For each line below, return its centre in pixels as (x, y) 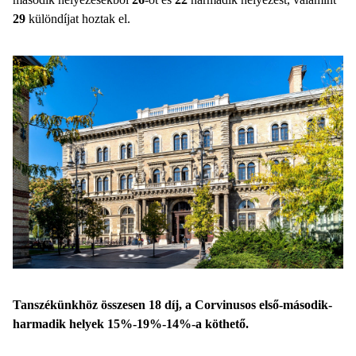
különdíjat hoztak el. (78, 18)
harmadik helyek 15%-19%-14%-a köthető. (131, 323)
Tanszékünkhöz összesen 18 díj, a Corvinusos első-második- (172, 304)
